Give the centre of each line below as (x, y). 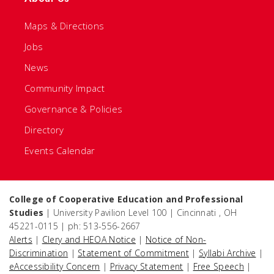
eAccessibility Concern (55, 266)
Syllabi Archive (227, 253)
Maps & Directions (65, 25)
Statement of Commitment (134, 253)
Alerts (21, 239)
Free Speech (218, 266)
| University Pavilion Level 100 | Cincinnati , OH (140, 212)
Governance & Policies (74, 109)
